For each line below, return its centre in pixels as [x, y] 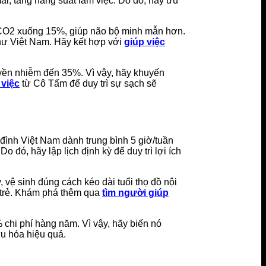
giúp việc [145, 42]
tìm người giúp [135, 192]
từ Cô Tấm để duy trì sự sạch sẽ [88, 84]
